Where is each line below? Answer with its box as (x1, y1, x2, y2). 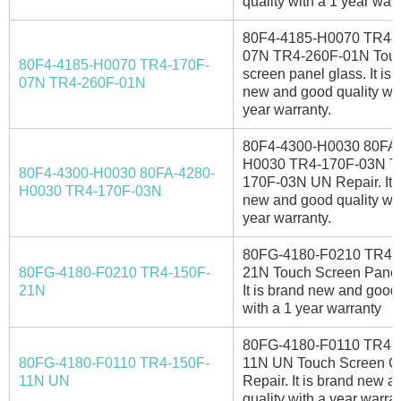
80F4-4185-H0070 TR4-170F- (19, 56, 209, 73)
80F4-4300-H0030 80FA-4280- (19, 165, 215, 181)
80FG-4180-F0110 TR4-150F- (19, 354, 209, 371)
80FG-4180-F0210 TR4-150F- (19, 264, 210, 280)
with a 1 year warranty (243, 300, 381, 316)
